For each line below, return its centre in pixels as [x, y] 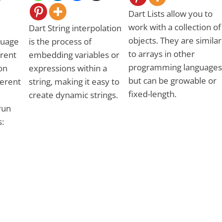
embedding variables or [74, 55]
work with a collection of [174, 27]
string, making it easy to [74, 81]
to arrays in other [161, 54]
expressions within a [68, 68]
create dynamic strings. [73, 95]
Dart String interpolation [75, 28]
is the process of [60, 41]
